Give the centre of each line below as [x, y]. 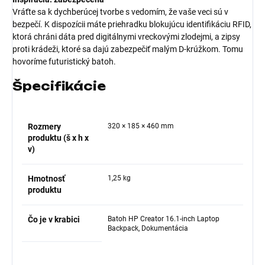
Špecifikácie [59, 86]
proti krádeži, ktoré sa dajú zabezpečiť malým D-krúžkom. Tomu [128, 49]
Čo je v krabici [54, 220]
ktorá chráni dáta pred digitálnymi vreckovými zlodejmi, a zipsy [126, 37]
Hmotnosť [46, 179]
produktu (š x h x [58, 138]
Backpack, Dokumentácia [148, 229]
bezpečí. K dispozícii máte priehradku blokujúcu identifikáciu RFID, [132, 25]
